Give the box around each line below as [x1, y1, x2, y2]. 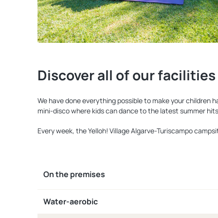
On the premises [43, 169, 105, 180]
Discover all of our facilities [37, 66, 216, 84]
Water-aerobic [43, 196, 98, 207]
